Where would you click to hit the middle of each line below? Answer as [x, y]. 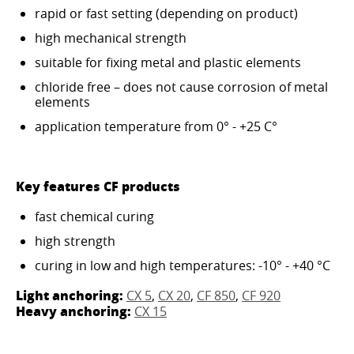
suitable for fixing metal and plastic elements [168, 62]
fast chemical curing [94, 216]
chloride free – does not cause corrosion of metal [181, 87]
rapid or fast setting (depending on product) [166, 13]
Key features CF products [98, 186]
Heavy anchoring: [73, 311]
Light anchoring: [70, 295]
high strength [75, 241]
